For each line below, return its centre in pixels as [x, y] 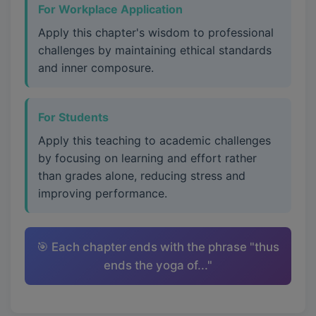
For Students [73, 117]
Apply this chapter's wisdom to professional [156, 32]
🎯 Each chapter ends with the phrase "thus [158, 247]
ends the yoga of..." [158, 265]
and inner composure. [96, 68]
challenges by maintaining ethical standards [155, 50]
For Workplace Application [110, 9]
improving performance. [103, 193]
